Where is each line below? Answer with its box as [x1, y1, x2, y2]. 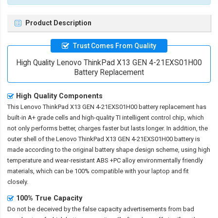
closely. [7, 178, 28, 185]
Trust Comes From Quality [73, 41, 156, 50]
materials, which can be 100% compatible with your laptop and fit [7, 167, 189, 175]
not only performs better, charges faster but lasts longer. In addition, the [7, 124, 208, 132]
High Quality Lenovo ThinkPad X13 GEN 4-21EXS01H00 [16, 58, 202, 67]
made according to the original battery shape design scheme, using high [7, 145, 210, 153]
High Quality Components [16, 91, 103, 100]
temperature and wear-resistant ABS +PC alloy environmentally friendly [7, 156, 203, 164]
